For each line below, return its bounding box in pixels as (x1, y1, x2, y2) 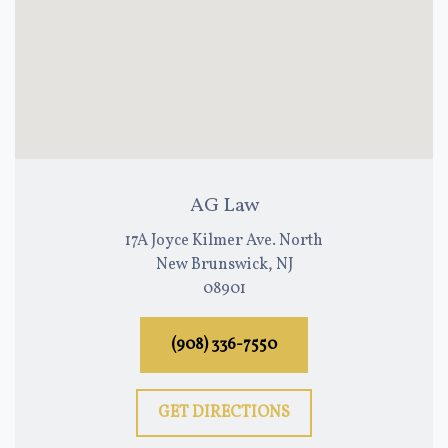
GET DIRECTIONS (158, 402, 290, 425)
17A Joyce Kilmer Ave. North (125, 230, 323, 253)
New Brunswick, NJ (155, 254, 293, 277)
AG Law (189, 192, 259, 221)
